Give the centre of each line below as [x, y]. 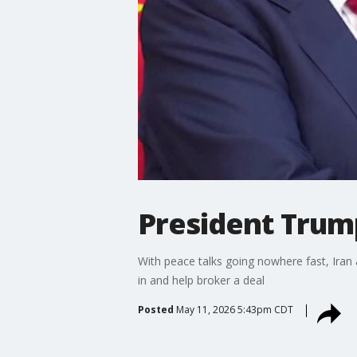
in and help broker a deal [201, 280]
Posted [155, 309]
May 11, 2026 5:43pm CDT [234, 309]
